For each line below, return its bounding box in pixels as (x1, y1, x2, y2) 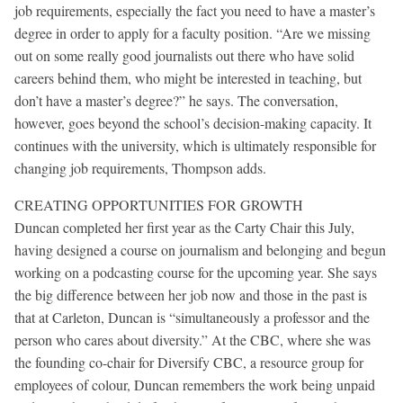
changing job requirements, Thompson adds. (14, 158, 266, 178)
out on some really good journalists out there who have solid (14, 46, 354, 66)
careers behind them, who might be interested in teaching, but (14, 68, 362, 88)
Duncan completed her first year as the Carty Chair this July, (14, 218, 354, 237)
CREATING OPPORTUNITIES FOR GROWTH (14, 195, 303, 215)
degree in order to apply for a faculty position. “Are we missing (14, 23, 371, 43)
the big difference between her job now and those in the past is (14, 285, 367, 305)
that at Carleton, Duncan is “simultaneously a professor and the (14, 308, 370, 327)
